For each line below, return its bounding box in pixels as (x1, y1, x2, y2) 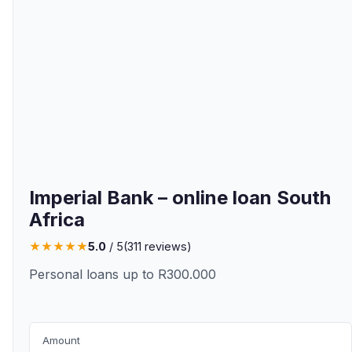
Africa (29, 208, 85, 231)
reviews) (141, 240, 192, 253)
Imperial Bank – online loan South (29, 186, 331, 209)
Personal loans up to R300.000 (29, 266, 216, 282)
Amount (42, 334, 80, 346)
